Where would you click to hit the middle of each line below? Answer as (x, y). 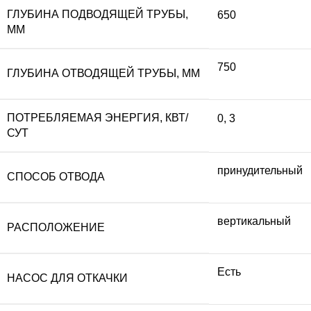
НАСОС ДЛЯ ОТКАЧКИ (67, 278)
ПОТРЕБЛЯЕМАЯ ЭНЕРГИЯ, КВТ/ (98, 117)
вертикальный (254, 221)
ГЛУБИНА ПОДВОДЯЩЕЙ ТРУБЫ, (98, 14)
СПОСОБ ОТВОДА (56, 176)
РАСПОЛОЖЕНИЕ (56, 227)
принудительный (260, 170)
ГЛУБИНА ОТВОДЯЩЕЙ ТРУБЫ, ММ (103, 73)
